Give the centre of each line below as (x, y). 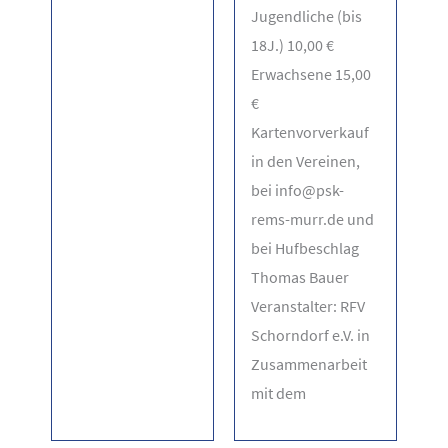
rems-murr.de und (312, 218)
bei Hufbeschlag (305, 247)
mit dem (278, 392)
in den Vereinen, (305, 160)
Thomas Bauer (300, 276)
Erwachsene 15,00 (311, 73)
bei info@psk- (297, 189)
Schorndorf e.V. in (310, 334)
